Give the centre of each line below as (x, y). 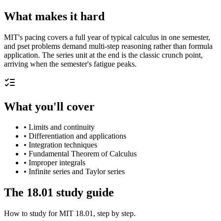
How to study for (32, 214)
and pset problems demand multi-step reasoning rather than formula (108, 46)
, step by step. (114, 214)
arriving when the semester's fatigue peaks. (70, 64)
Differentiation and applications (77, 136)
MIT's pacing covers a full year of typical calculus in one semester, (107, 37)
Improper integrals (57, 163)
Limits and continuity (62, 127)
